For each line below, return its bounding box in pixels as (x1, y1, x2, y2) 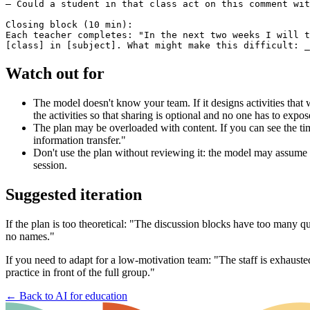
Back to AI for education (19, 289, 127, 302)
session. (33, 158, 67, 171)
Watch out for (6, 64, 104, 83)
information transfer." (33, 134, 126, 146)
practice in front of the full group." (6, 266, 155, 278)
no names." (6, 230, 55, 242)
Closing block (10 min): (6, 19, 133, 30)
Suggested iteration (6, 185, 142, 203)
